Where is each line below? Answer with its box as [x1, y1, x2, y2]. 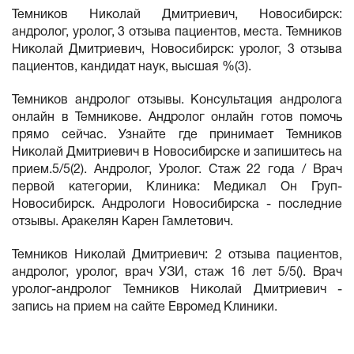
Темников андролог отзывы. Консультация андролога [12, 95, 342, 106]
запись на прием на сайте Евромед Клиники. [12, 302, 277, 313]
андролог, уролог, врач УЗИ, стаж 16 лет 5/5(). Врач [12, 267, 342, 278]
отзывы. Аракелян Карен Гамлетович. [12, 217, 233, 228]
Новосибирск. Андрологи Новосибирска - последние [12, 199, 342, 210]
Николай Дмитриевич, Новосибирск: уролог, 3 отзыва [12, 44, 342, 55]
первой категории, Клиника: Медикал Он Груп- [12, 182, 342, 193]
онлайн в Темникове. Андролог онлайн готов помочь [12, 112, 342, 123]
